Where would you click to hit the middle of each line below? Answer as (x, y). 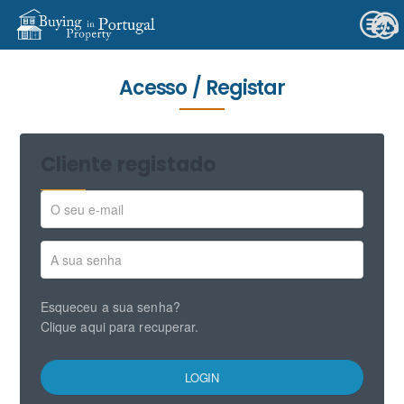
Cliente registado (128, 165)
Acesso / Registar (202, 88)
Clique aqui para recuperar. (119, 327)
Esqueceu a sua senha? (110, 307)
